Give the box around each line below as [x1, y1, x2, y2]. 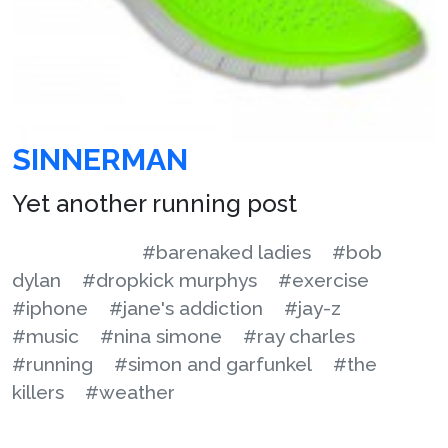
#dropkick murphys [82, 268, 257, 291]
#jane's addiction [109, 296, 263, 319]
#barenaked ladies [142, 240, 311, 263]
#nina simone [100, 324, 222, 347]
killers [12, 380, 64, 403]
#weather [85, 380, 175, 403]
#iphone [12, 296, 88, 319]
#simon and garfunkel [114, 352, 312, 375]
